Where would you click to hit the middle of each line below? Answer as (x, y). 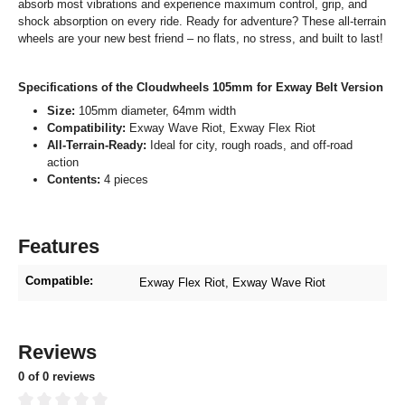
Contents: (74, 180)
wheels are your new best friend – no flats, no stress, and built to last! (201, 39)
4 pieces (124, 180)
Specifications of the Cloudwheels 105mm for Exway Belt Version (201, 88)
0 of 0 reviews (57, 377)
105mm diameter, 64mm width (155, 111)
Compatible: (59, 281)
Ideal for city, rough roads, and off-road (250, 146)
